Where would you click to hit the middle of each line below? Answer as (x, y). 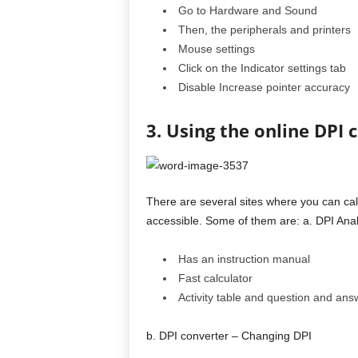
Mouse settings (216, 49)
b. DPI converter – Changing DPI (229, 336)
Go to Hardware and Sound (247, 10)
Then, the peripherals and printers (264, 30)
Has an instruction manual (244, 259)
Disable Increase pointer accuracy (264, 87)
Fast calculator (215, 278)
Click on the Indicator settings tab (262, 68)
